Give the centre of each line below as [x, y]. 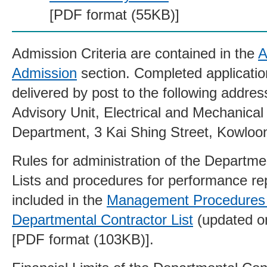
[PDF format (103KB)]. [83, 240]
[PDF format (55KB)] [114, 15]
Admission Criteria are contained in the [135, 54]
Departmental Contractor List [103, 220]
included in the [59, 200]
